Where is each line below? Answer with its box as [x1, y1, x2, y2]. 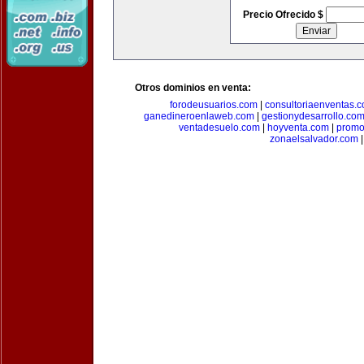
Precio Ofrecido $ [242, 9, 326, 20]
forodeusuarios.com [170, 99, 258, 110]
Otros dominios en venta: [135, 82, 251, 93]
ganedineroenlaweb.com [144, 110, 254, 122]
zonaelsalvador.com [269, 133, 358, 145]
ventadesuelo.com [179, 122, 260, 133]
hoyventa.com [267, 122, 329, 133]
